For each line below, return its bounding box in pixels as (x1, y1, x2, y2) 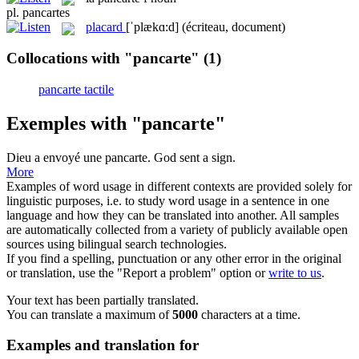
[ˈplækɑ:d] (126, 20, 179, 34)
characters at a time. (198, 307, 301, 321)
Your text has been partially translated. (6, 292, 199, 307)
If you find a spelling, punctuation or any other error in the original (6, 251, 341, 265)
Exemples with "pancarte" (6, 112, 225, 134)
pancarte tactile (38, 82, 114, 96)
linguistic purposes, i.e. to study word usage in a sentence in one (6, 193, 329, 208)
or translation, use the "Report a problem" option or (6, 265, 268, 280)
